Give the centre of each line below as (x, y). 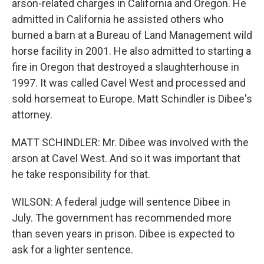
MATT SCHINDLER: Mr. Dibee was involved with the (130, 142)
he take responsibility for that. (81, 174)
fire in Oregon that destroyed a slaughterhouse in (126, 67)
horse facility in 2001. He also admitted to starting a (131, 51)
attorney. (32, 115)
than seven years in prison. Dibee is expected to (123, 234)
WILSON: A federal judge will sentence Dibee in (121, 202)
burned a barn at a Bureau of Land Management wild (132, 35)
